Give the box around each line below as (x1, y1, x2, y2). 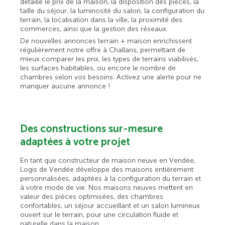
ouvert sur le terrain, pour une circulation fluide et (20, 210, 179, 219)
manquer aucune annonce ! (20, 82, 111, 91)
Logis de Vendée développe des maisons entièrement (20, 165, 194, 174)
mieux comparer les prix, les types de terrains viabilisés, (20, 55, 199, 64)
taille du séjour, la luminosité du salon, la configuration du (20, 7, 205, 16)
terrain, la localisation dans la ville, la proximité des (20, 16, 183, 25)
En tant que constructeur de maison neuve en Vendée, (20, 156, 196, 165)
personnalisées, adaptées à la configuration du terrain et (20, 174, 201, 183)
